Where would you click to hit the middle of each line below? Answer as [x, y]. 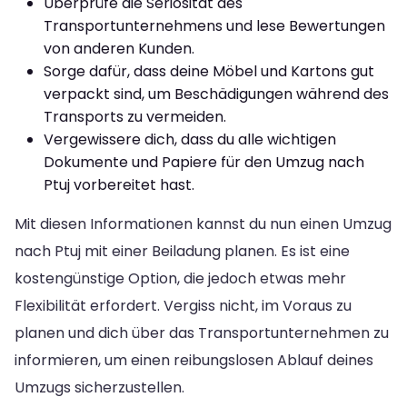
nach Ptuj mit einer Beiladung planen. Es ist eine [182, 251]
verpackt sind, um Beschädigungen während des [216, 94]
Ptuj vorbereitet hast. [119, 184]
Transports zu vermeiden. [135, 116]
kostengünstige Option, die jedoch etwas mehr [180, 278]
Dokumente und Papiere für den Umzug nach [204, 162]
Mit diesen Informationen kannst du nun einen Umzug [203, 223]
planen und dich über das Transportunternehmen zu [202, 333]
